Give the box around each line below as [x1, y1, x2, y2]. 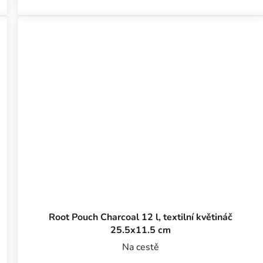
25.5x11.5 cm [110, 224, 171, 237]
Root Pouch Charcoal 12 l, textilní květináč [49, 211, 233, 224]
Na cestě [122, 241, 160, 254]
